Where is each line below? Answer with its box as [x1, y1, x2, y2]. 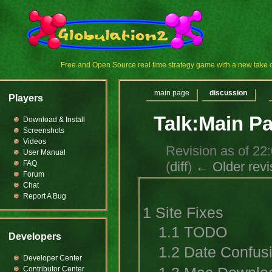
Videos [22, 137, 46, 146]
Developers [8, 231, 61, 242]
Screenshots [22, 126, 64, 135]
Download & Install [22, 115, 85, 124]
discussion [209, 89, 248, 97]
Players [8, 93, 43, 103]
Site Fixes [155, 205, 223, 222]
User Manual [22, 148, 66, 157]
